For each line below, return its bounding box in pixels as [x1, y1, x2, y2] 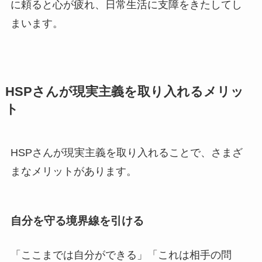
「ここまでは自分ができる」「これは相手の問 [10, 249, 232, 261]
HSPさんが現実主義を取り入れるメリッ [5, 84, 244, 99]
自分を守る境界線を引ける [10, 215, 144, 227]
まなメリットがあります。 [10, 165, 137, 177]
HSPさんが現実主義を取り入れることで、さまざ [10, 146, 243, 158]
